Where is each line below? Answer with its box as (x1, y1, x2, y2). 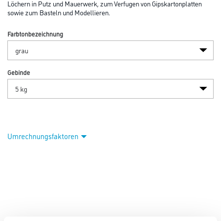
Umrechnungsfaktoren (7, 131, 78, 141)
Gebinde (7, 68, 30, 76)
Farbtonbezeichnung (7, 29, 63, 38)
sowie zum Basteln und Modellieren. (7, 7, 110, 17)
